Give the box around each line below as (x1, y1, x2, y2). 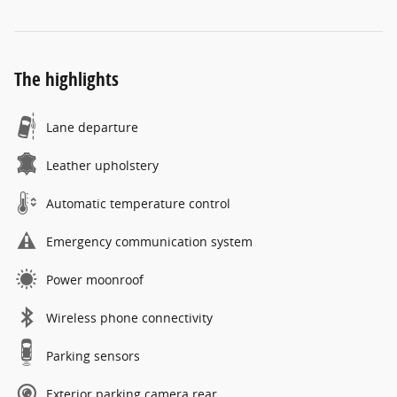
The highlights (14, 66, 119, 91)
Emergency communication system (46, 232, 253, 250)
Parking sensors (46, 346, 140, 364)
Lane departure (46, 118, 138, 136)
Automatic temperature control (46, 194, 230, 212)
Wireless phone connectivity (46, 308, 213, 326)
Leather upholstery (46, 156, 159, 174)
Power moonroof (46, 270, 144, 288)
